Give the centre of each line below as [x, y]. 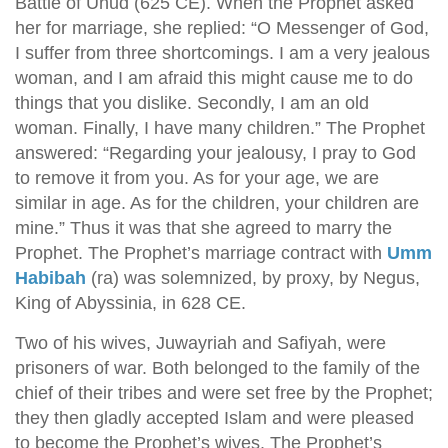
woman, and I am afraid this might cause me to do [214, 78]
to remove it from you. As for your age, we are [197, 178]
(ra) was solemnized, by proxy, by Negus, [253, 278]
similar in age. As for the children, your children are [217, 203]
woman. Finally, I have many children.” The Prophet [220, 128]
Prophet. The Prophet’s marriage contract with [201, 253]
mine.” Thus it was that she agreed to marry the [203, 228]
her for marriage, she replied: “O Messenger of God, [222, 28]
